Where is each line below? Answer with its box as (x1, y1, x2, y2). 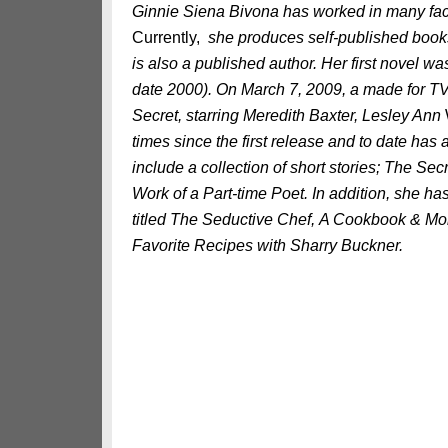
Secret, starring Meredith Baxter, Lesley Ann (132, 107, 445, 124)
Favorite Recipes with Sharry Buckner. (132, 237, 403, 254)
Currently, (132, 29, 204, 46)
